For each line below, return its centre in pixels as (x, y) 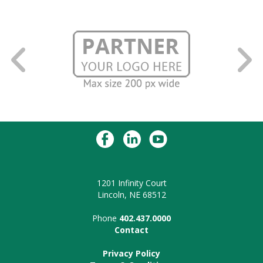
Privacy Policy (131, 253)
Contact (131, 230)
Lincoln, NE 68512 (131, 194)
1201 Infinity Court (131, 183)
